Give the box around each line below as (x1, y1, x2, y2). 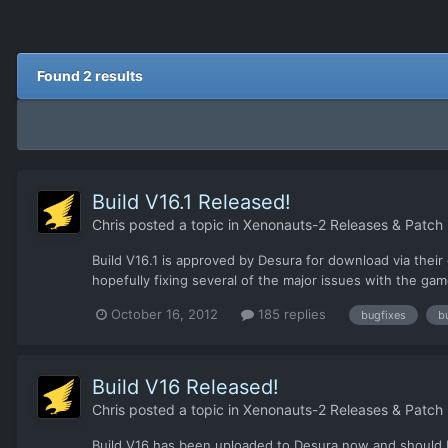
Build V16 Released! (92, 374, 279, 399)
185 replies (254, 306, 326, 323)
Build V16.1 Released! (92, 190, 291, 215)
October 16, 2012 (111, 306, 218, 323)
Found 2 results (37, 67, 143, 85)
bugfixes (361, 307, 406, 322)
